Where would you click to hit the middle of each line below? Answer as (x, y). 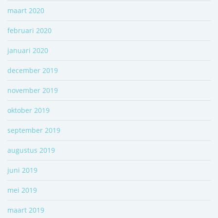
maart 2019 (26, 210)
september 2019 (34, 130)
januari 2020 (28, 50)
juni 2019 (22, 170)
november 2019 (33, 90)
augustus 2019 (31, 150)
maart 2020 (26, 10)
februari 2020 (29, 30)
